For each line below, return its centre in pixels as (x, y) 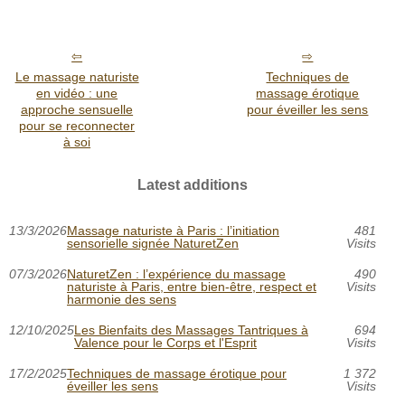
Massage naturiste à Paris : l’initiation (173, 231)
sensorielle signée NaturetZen (153, 244)
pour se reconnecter (77, 126)
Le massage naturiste (77, 77)
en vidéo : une (77, 94)
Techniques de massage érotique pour (177, 374)
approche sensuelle (77, 110)
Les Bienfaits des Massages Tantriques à (191, 330)
